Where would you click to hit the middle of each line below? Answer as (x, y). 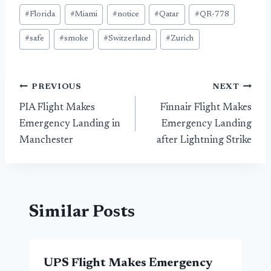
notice (129, 14)
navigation (62, 116)
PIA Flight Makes (57, 108)
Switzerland (130, 39)
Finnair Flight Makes (206, 108)
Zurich (182, 39)
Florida (43, 14)
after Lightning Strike (204, 141)
